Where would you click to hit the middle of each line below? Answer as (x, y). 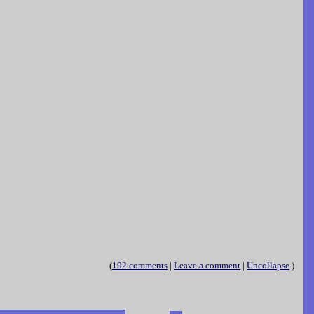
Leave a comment (207, 266)
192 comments (140, 266)
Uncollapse (268, 266)
